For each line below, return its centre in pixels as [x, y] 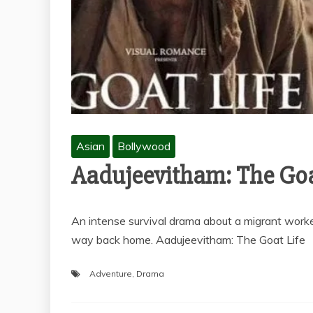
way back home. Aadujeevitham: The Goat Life [188, 240]
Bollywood [144, 146]
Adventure [111, 274]
